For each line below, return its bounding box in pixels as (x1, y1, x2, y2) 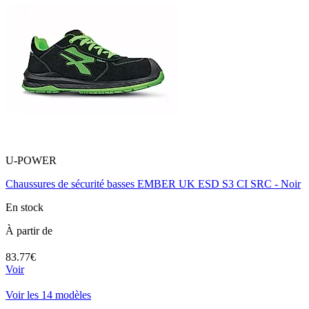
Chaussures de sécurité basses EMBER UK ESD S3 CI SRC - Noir (6, 178, 301, 190)
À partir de (6, 225, 52, 237)
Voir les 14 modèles (6, 288, 91, 301)
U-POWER (6, 154, 57, 167)
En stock (6, 201, 43, 214)
